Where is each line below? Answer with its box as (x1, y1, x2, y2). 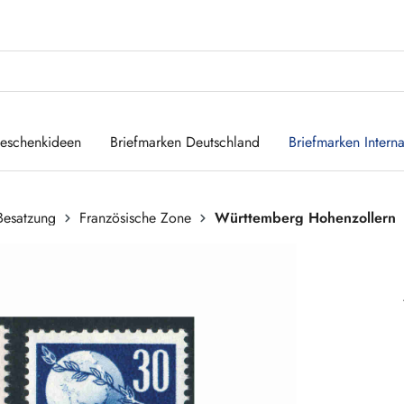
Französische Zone (79, 207, 191, 228)
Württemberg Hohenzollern (215, 207, 396, 228)
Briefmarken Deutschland (110, 131, 260, 152)
